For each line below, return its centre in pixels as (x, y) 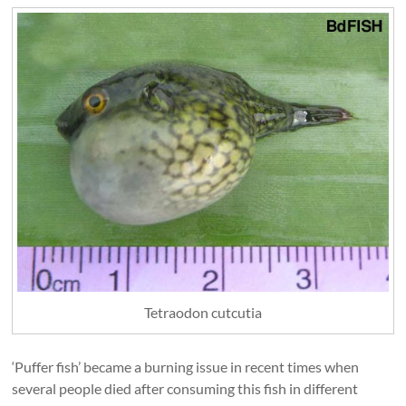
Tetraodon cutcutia (203, 313)
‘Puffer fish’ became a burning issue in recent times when (186, 367)
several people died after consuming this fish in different (185, 389)
